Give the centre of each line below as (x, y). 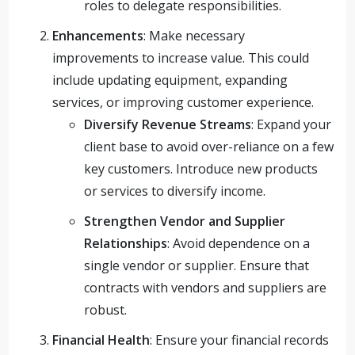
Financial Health (101, 340)
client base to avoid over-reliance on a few (209, 147)
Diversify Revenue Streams (168, 124)
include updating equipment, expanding (170, 80)
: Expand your (292, 124)
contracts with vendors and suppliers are (206, 288)
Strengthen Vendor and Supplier (185, 221)
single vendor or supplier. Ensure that (197, 265)
